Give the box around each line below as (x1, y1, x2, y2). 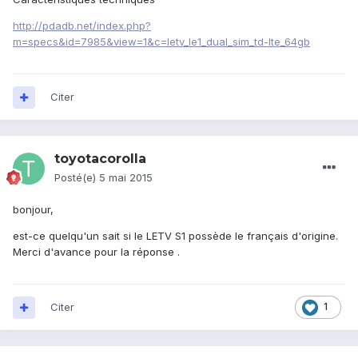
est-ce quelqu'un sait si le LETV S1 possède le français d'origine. (13, 229, 338, 243)
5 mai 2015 (99, 171, 153, 185)
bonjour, (13, 203, 54, 217)
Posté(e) (54, 171, 99, 185)
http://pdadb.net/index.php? (13, 19, 151, 33)
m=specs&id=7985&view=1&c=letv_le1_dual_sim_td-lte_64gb (13, 35, 310, 49)
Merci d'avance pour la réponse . (13, 245, 180, 259)
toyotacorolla (54, 151, 146, 167)
